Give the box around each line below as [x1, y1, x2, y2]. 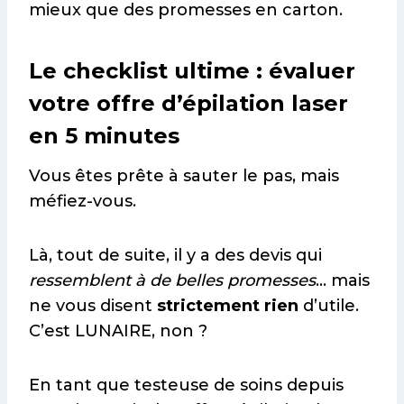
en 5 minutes [29, 122, 179, 149]
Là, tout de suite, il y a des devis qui [29, 244, 322, 265]
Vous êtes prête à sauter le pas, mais [29, 165, 339, 186]
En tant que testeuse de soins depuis [29, 374, 344, 395]
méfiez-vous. [29, 190, 136, 211]
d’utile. [298, 295, 359, 316]
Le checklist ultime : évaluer [29, 57, 355, 84]
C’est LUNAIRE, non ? [29, 320, 207, 341]
